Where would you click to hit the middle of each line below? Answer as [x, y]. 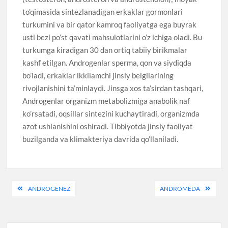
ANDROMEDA [180, 188]
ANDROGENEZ [49, 188]
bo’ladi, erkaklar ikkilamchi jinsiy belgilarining [98, 76]
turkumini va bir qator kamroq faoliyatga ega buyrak [110, 25]
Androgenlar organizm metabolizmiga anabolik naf [106, 101]
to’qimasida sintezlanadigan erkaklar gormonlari [103, 12]
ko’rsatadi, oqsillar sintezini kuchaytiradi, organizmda [111, 114]
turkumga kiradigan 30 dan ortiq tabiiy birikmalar [105, 50]
